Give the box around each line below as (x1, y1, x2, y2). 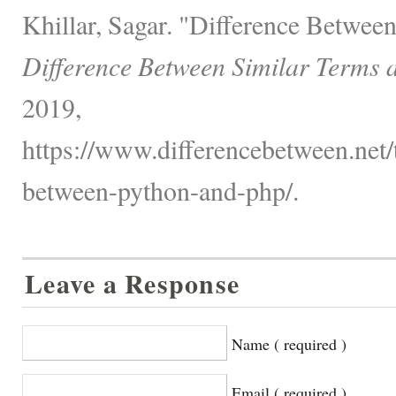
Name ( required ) (232, 332, 346, 354)
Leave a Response (25, 263, 240, 302)
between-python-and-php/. (22, 171, 299, 208)
